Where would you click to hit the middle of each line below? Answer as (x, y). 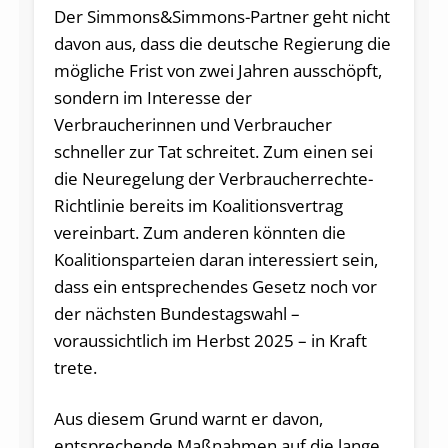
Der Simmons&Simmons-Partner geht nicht (221, 17)
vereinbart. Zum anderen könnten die (199, 233)
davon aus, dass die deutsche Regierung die (222, 44)
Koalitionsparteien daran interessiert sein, (215, 260)
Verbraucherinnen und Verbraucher (192, 125)
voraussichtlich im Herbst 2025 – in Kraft (210, 341)
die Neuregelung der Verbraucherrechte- (213, 179)
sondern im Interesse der (152, 98)
